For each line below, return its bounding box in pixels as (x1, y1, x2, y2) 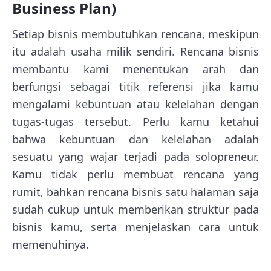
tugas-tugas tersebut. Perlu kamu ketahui (12, 114, 259, 129)
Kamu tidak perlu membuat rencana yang (12, 166, 259, 181)
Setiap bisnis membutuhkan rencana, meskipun (12, 26, 259, 41)
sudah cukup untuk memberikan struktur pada (12, 201, 259, 217)
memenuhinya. (12, 237, 89, 252)
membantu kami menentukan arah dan (12, 61, 259, 76)
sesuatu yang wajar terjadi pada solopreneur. (12, 149, 259, 164)
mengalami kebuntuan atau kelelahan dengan (12, 96, 259, 111)
